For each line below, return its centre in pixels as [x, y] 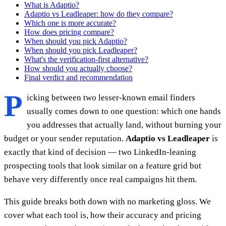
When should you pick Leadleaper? [81, 50]
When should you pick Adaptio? [76, 41]
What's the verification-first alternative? [86, 59]
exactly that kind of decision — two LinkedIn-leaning [100, 152]
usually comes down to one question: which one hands [124, 111]
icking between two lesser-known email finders [111, 97]
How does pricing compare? [69, 32]
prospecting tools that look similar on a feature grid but [103, 165]
